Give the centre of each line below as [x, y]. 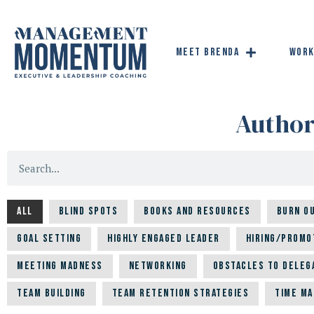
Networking [158, 266]
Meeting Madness [60, 266]
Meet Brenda [207, 52]
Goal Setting [49, 239]
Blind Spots [88, 212]
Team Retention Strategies [180, 294]
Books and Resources [197, 212]
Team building [52, 294]
